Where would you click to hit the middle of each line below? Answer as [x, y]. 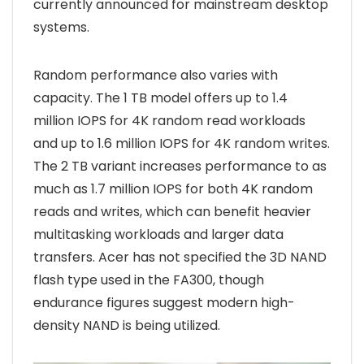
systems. [61, 28]
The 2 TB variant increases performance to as [180, 167]
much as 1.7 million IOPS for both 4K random [173, 189]
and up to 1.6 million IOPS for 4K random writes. [182, 144]
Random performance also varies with [156, 76]
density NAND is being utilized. [127, 326]
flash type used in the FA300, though [149, 280]
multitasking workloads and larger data [158, 235]
